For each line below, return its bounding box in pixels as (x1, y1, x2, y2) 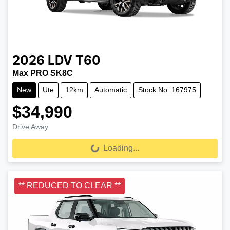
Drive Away (12, 122, 48, 131)
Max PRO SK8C (12, 68, 73, 78)
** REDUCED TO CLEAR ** (18, 181, 121, 190)
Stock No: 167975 (138, 85, 196, 94)
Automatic (94, 85, 127, 94)
